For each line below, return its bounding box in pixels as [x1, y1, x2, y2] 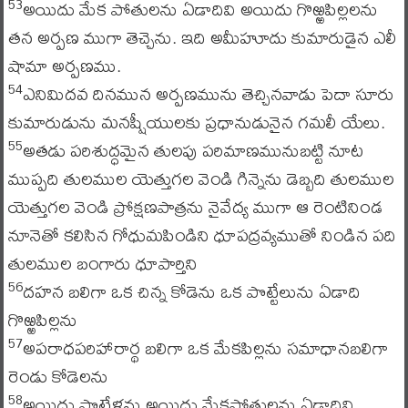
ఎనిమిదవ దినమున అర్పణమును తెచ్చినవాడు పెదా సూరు [22, 76, 394, 111]
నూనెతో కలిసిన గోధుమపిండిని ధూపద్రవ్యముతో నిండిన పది [7, 217, 396, 252]
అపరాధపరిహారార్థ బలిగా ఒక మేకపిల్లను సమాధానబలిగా [22, 330, 388, 365]
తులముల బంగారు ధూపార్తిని [7, 245, 198, 280]
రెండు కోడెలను [7, 358, 108, 393]
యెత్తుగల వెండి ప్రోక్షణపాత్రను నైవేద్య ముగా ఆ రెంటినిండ [7, 189, 382, 224]
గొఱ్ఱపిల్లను [7, 301, 77, 337]
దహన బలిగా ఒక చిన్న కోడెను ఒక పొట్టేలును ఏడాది [22, 273, 361, 309]
